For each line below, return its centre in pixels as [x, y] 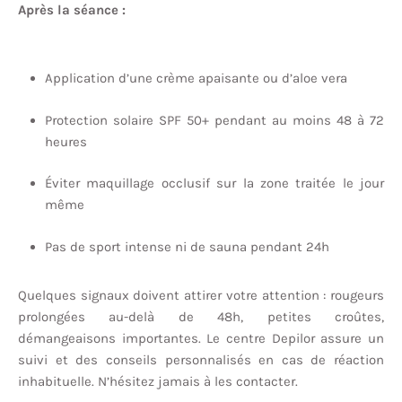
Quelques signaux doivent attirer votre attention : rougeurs [201, 295]
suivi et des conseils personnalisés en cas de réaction [201, 359]
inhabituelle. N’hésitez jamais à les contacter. [158, 381]
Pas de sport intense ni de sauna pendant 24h [187, 246]
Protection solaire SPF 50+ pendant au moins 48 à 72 [214, 120]
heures [66, 141]
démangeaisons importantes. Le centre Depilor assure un [201, 338]
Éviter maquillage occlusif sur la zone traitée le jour [214, 184]
